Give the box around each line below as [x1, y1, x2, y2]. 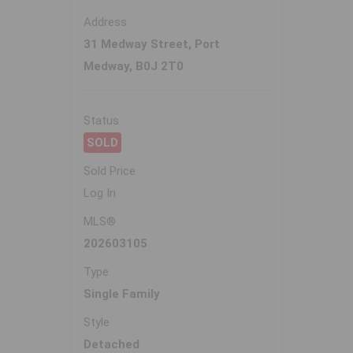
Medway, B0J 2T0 [84, 59, 184, 74]
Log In [84, 186, 116, 201]
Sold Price [84, 164, 136, 179]
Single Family [84, 287, 160, 302]
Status [84, 113, 119, 128]
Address [84, 15, 127, 30]
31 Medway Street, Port [84, 37, 220, 52]
